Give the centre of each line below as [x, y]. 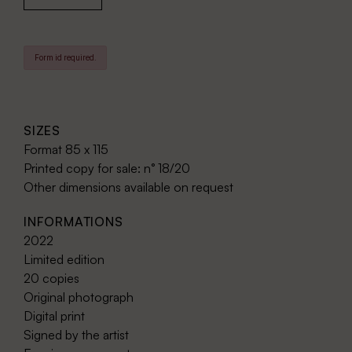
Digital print [54, 316]
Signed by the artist [76, 335]
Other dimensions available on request [128, 187]
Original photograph [79, 297]
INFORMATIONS [73, 222]
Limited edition [64, 260]
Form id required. [65, 57]
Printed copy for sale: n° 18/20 [107, 169]
